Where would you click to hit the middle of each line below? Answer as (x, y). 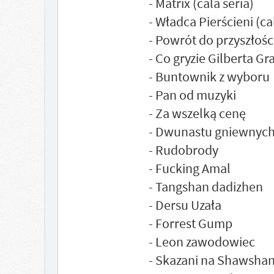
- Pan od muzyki (192, 95)
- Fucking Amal (189, 168)
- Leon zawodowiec (202, 242)
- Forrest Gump (190, 223)
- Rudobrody (183, 150)
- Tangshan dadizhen (206, 187)
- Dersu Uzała (185, 205)
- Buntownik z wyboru (209, 76)
